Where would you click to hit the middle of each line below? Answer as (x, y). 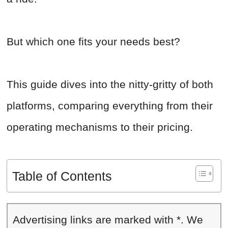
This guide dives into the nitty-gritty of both (110, 84)
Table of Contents (62, 176)
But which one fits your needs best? (95, 42)
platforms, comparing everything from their (110, 106)
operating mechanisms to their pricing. (100, 127)
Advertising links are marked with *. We (108, 220)
